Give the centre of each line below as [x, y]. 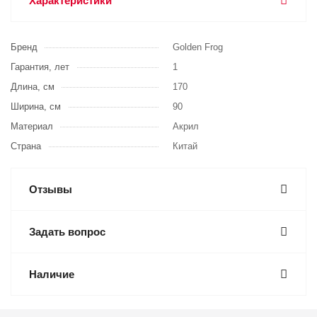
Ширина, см [36, 106]
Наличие [52, 274]
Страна [26, 146]
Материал [32, 126]
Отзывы [51, 189]
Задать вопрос [67, 232]
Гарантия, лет [40, 67]
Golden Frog [198, 47]
